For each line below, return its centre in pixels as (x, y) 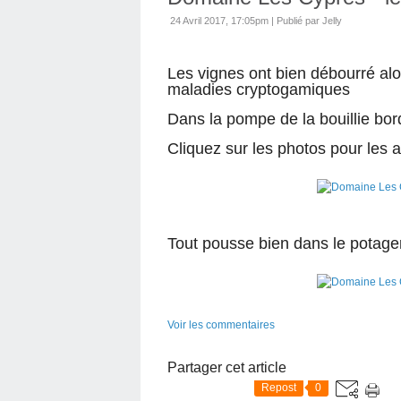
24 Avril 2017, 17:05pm (219, 21)
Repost (279, 388)
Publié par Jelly (309, 21)
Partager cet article (227, 367)
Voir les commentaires (221, 325)
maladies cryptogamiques (261, 90)
